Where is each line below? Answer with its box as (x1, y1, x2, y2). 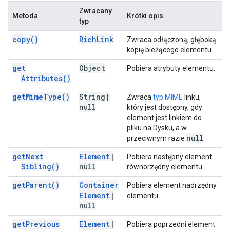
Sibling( (21, 162, 55, 171)
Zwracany (79, 7, 112, 15)
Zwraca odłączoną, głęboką (127, 35, 216, 44)
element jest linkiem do (127, 113, 202, 122)
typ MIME (153, 93, 183, 101)
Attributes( (21, 73, 67, 83)
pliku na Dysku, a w (127, 124, 187, 132)
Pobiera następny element (127, 152, 212, 161)
